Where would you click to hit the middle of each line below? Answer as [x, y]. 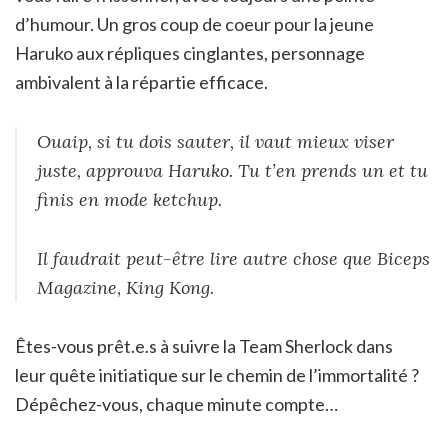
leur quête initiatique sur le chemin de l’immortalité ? [217, 374]
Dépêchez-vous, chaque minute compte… [176, 403]
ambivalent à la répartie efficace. [141, 81]
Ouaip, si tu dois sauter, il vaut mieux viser [215, 141]
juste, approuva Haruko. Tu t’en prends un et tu [232, 170]
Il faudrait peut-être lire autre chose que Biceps [233, 258]
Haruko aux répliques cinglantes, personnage [190, 52]
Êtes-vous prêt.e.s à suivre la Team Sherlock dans [204, 345]
